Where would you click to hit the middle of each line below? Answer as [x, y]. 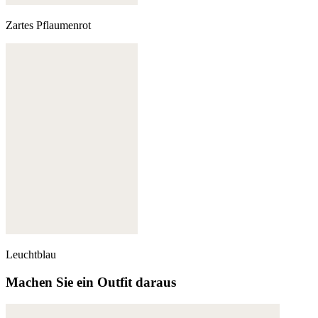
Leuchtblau [31, 255]
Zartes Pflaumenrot [48, 25]
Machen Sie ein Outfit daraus [91, 283]
